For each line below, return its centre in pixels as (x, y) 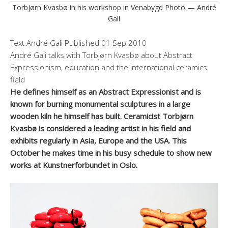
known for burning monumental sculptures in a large (100, 104)
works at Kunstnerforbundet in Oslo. (74, 165)
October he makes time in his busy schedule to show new (111, 152)
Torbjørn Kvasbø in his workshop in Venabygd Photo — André (114, 7)
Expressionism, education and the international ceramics (109, 67)
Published (82, 42)
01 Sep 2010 (123, 42)
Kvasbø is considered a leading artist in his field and (101, 128)
